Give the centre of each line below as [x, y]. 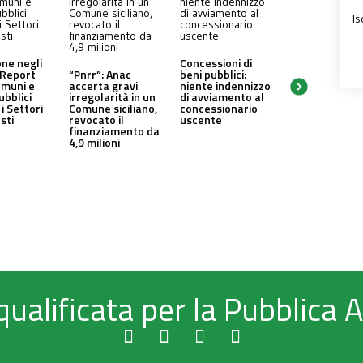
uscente [201, 120]
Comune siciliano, [113, 109]
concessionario [219, 109]
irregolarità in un [113, 97]
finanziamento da [115, 131]
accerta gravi [104, 86]
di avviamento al [222, 97]
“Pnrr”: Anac [100, 75]
